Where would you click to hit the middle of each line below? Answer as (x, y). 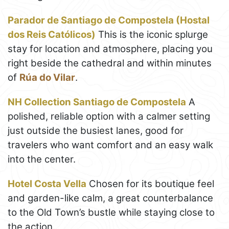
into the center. (42, 159)
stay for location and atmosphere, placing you (110, 49)
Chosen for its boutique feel (150, 184)
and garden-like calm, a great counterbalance (110, 198)
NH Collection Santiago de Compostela (97, 102)
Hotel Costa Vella (47, 184)
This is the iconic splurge (152, 34)
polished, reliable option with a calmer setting (109, 116)
